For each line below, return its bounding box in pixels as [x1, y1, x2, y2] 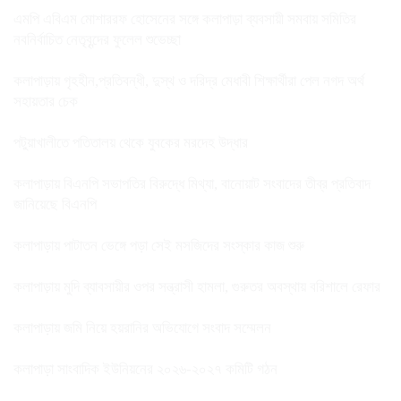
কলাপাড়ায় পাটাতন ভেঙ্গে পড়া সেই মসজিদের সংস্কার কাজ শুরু [13, 236, 304, 254]
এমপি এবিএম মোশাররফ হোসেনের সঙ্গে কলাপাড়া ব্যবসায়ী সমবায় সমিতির [13, 10, 356, 28]
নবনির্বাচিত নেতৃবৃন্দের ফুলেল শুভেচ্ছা [13, 30, 181, 48]
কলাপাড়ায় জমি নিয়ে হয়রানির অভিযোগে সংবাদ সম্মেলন [13, 319, 271, 337]
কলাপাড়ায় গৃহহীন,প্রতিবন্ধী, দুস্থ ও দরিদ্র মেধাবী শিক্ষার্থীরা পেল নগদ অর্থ [13, 72, 364, 90]
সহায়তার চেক [13, 92, 78, 110]
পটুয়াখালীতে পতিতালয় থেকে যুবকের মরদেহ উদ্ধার [13, 133, 248, 151]
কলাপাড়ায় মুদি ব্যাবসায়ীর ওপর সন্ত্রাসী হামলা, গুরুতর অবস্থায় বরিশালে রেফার [13, 277, 384, 295]
